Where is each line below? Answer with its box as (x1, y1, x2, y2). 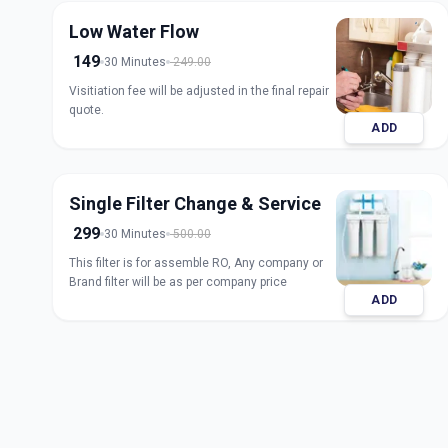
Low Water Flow (69, 21, 199, 42)
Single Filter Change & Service (69, 193, 321, 214)
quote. (69, 103, 104, 117)
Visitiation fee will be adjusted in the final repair (69, 84, 329, 98)
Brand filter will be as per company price (69, 275, 287, 289)
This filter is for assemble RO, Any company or (69, 256, 323, 270)
